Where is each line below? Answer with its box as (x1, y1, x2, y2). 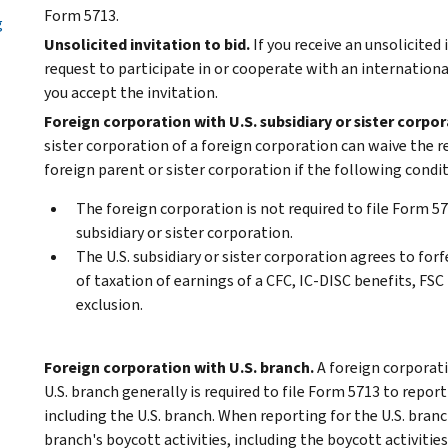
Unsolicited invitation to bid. (44, 33, 250, 55)
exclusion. (76, 293, 143, 315)
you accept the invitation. (44, 81, 218, 103)
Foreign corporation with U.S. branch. (44, 356, 314, 378)
